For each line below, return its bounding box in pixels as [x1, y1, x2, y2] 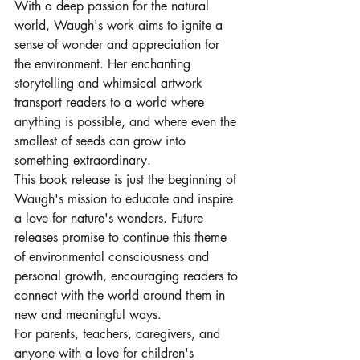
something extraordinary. [14, 152, 151, 170]
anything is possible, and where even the [14, 113, 240, 131]
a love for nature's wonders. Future [14, 210, 207, 227]
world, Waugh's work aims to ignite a [14, 17, 227, 35]
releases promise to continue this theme [14, 229, 231, 247]
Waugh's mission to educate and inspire [14, 190, 237, 208]
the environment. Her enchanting [14, 55, 194, 73]
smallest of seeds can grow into [14, 133, 190, 150]
